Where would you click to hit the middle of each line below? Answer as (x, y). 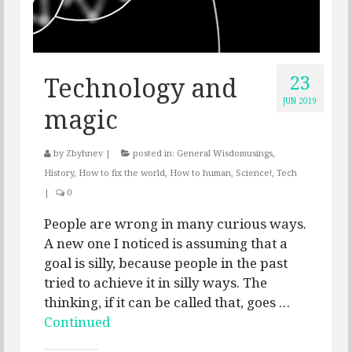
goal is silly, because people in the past (166, 263)
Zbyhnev (84, 153)
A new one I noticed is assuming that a (166, 244)
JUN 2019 (300, 101)
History (59, 173)
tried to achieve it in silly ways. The (156, 283)
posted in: (154, 153)
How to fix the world (122, 173)
